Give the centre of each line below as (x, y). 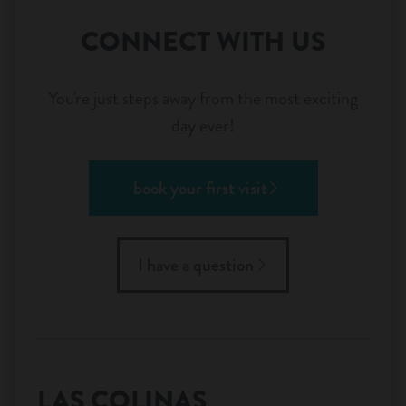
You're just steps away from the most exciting (203, 97)
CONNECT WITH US (203, 41)
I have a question (196, 265)
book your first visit (200, 188)
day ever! (203, 125)
